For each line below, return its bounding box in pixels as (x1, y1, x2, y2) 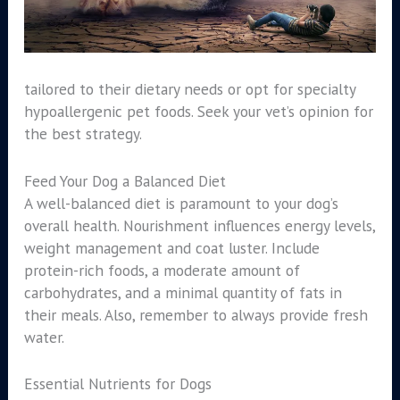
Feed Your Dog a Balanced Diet (23, 170, 226, 191)
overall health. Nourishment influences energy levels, (23, 214, 375, 236)
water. (23, 326, 64, 347)
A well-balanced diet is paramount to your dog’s (23, 192, 338, 213)
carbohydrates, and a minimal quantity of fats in (23, 281, 342, 303)
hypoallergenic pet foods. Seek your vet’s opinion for (23, 100, 373, 121)
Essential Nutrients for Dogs (23, 373, 212, 395)
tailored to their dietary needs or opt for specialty (23, 78, 355, 99)
